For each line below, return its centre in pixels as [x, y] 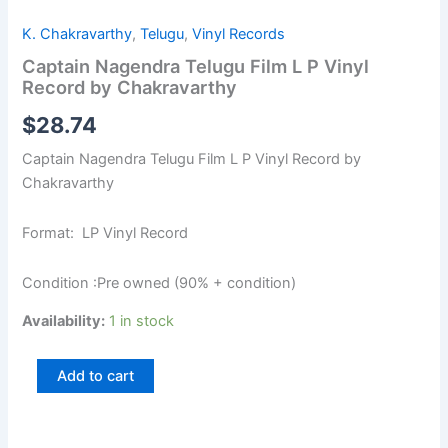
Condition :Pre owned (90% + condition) [159, 282]
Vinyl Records [239, 34]
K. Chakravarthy [77, 34]
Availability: [64, 321]
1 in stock [142, 321]
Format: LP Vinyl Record [105, 233]
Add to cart [96, 375]
